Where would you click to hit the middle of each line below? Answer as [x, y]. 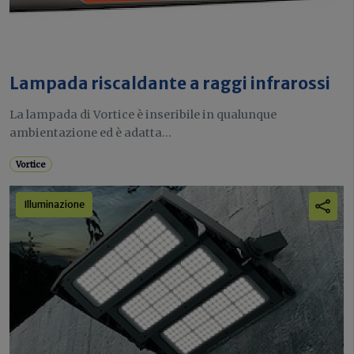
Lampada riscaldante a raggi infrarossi [170, 83]
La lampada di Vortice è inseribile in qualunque [143, 114]
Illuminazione [54, 204]
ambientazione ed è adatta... [90, 132]
